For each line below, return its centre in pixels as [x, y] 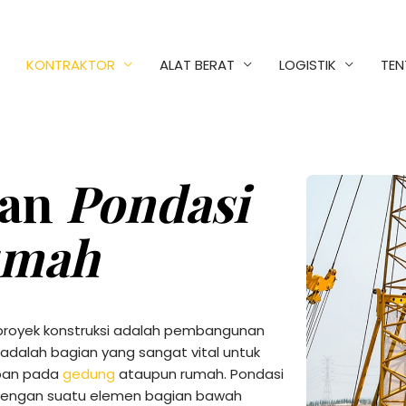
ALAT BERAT [197, 64]
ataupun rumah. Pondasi [199, 374]
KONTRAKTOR [70, 64]
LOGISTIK [307, 64]
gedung [89, 374]
